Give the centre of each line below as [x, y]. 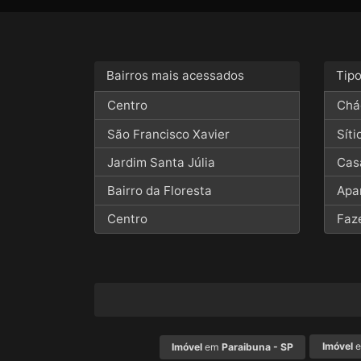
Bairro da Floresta [160, 191]
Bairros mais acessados [176, 76]
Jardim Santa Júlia [162, 162]
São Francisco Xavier [169, 134]
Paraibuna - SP [258, 347]
